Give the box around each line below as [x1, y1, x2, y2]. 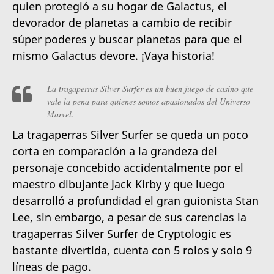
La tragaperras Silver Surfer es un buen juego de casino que [47, 83, 253, 95]
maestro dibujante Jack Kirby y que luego [12, 177, 225, 192]
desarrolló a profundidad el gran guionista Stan [12, 193, 259, 209]
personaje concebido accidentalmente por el [12, 160, 243, 176]
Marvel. [47, 108, 74, 120]
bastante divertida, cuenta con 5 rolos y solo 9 [12, 243, 252, 258]
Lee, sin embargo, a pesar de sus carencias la [12, 210, 246, 225]
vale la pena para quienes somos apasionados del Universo [47, 95, 250, 108]
